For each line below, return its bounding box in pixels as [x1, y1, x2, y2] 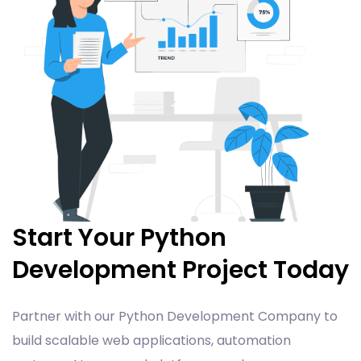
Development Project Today [12, 252, 349, 287]
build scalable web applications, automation [12, 330, 291, 350]
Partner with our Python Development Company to [12, 306, 338, 326]
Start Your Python [12, 220, 226, 255]
